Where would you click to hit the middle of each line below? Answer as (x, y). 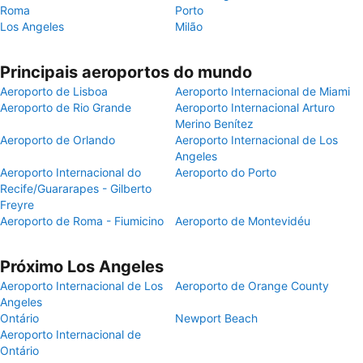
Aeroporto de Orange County (252, 286)
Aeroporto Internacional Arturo (255, 107)
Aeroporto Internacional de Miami (263, 91)
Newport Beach (216, 318)
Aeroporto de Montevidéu (243, 221)
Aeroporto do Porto (226, 172)
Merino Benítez (214, 124)
